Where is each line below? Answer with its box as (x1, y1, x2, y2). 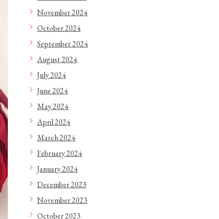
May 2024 (37, 101, 68, 111)
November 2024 (37, 7, 88, 18)
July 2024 (37, 70, 66, 80)
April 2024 (37, 117, 70, 127)
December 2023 (37, 179, 87, 190)
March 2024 (37, 132, 75, 143)
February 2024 (37, 148, 82, 158)
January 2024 (37, 164, 78, 174)
